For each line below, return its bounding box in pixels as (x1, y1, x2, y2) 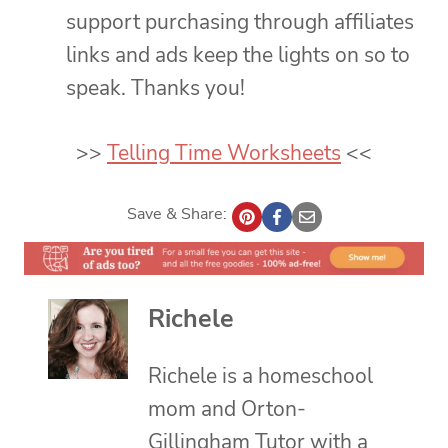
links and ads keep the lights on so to (66, 40, 410, 69)
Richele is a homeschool (148, 361, 373, 390)
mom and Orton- (148, 394, 306, 423)
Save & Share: (126, 202, 227, 225)
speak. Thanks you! (66, 73, 245, 102)
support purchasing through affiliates (66, 7, 414, 36)
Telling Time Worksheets (107, 138, 341, 167)
